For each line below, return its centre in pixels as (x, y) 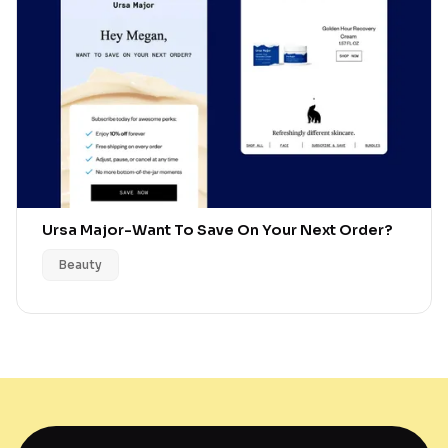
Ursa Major (83, 229)
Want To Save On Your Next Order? (262, 229)
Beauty (80, 264)
